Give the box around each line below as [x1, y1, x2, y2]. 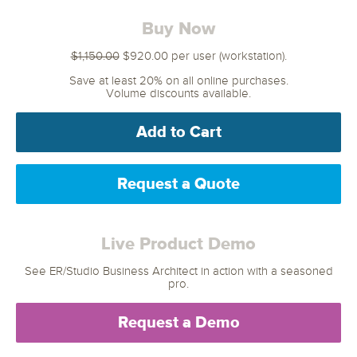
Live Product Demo [101, 233, 256, 255]
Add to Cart [135, 122, 222, 142]
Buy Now [142, 18, 215, 40]
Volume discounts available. [106, 86, 251, 100]
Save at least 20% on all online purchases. [69, 73, 288, 88]
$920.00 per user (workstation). [119, 49, 287, 63]
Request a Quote [117, 174, 240, 194]
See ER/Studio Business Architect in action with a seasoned [24, 264, 333, 278]
